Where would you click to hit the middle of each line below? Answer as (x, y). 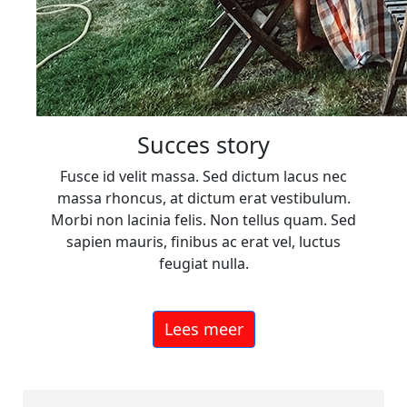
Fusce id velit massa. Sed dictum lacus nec (203, 176)
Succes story (203, 144)
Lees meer (203, 328)
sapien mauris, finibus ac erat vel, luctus (203, 241)
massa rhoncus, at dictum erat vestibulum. (203, 198)
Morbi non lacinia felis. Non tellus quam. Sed (203, 219)
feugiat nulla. (203, 263)
